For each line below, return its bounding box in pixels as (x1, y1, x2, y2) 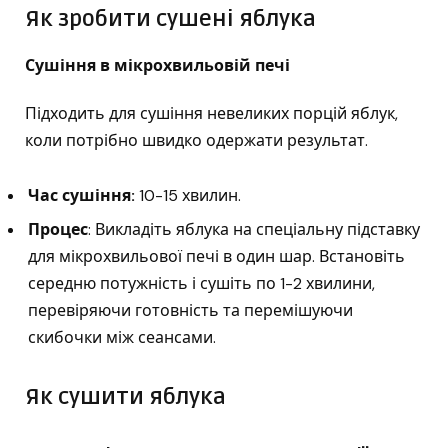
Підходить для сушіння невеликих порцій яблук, (25, 103, 398, 125)
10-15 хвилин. (139, 185, 241, 207)
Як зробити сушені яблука (25, 5, 316, 32)
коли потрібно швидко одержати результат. (25, 130, 368, 152)
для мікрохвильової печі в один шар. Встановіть (28, 246, 405, 268)
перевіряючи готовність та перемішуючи (28, 300, 353, 322)
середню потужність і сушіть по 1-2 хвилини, (28, 273, 375, 295)
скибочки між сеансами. (28, 327, 216, 349)
